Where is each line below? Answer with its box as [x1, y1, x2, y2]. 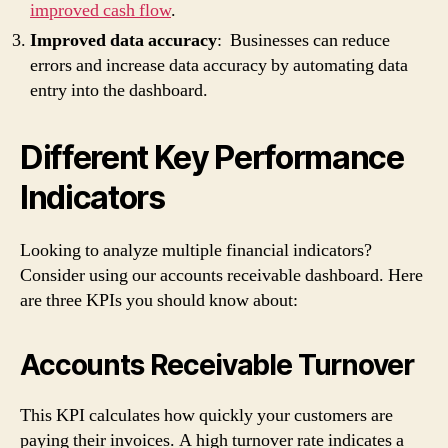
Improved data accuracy [30, 29, 217, 52]
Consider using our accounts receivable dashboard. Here [20, 264, 423, 287]
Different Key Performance [20, 138, 404, 177]
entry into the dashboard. [30, 79, 208, 102]
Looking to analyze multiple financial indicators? [20, 239, 372, 262]
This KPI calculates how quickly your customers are [20, 404, 393, 427]
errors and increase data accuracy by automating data [30, 54, 408, 77]
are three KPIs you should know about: [20, 289, 298, 312]
